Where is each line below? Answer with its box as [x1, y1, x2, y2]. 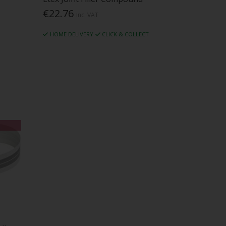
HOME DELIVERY [49, 30, 93, 38]
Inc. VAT [76, 10, 99, 19]
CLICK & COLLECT [102, 30, 149, 38]
